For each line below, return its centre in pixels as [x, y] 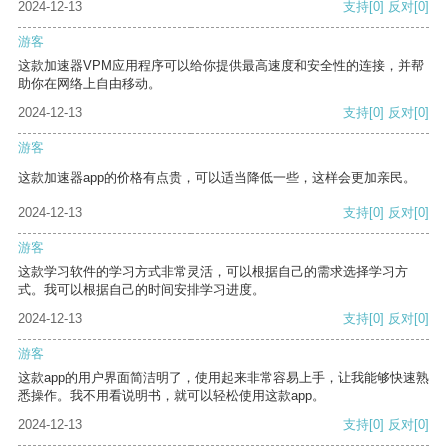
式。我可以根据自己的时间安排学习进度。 [141, 290]
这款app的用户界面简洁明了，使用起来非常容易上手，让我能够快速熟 [223, 378]
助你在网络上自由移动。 [89, 84]
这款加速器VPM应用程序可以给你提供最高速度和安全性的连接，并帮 [221, 66]
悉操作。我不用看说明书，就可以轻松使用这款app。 [171, 396]
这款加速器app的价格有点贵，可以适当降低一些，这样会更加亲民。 [217, 178]
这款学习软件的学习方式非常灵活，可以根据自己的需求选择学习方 [213, 272]
